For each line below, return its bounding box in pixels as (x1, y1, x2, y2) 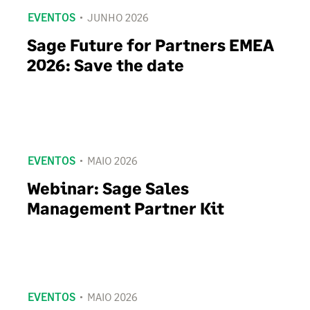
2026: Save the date (27, 55, 184, 75)
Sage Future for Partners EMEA (27, 35, 274, 55)
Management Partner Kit (27, 198, 224, 219)
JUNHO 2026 (87, 10, 149, 24)
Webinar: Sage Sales (27, 178, 189, 199)
